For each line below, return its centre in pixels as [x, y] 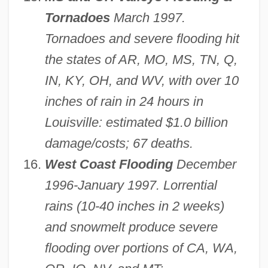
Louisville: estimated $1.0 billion [136, 123]
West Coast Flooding [109, 165]
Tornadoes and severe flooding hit [142, 39]
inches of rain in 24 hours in [124, 102]
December [204, 165]
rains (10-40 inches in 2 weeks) [134, 206]
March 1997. [147, 18]
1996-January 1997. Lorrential [131, 185]
